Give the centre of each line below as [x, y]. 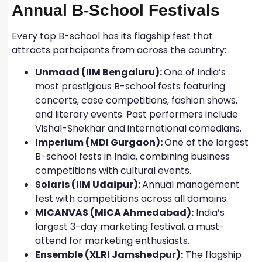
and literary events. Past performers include [137, 115]
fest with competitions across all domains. [133, 199]
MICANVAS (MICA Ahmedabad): [114, 213]
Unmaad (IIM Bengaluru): [99, 73]
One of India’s [195, 73]
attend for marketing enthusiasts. [113, 241]
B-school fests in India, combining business [132, 157]
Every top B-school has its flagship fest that [112, 36]
